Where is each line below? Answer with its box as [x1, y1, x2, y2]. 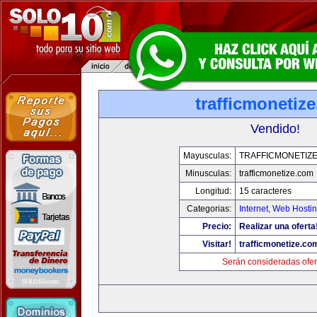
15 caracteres [239, 186, 292, 196]
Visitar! [202, 239, 231, 249]
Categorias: [187, 204, 231, 214]
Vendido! [250, 122, 300, 136]
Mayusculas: [183, 151, 231, 161]
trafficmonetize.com [239, 168, 313, 178]
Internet [239, 204, 268, 214]
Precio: [202, 221, 231, 231]
